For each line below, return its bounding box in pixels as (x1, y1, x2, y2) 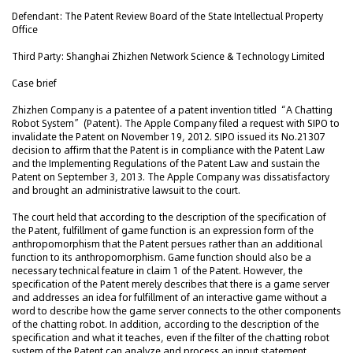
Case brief (12, 76, 57, 90)
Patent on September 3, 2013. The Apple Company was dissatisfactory (12, 170, 329, 184)
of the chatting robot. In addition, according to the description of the (12, 318, 319, 331)
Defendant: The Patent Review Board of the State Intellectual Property (12, 9, 323, 23)
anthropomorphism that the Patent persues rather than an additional (12, 237, 322, 251)
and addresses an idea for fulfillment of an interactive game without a (12, 291, 327, 304)
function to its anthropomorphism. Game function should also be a (12, 251, 311, 264)
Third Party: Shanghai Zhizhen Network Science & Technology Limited (12, 50, 325, 63)
